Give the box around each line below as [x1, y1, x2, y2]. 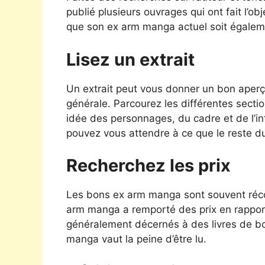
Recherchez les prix [66, 155, 231, 176]
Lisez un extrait [66, 49, 195, 70]
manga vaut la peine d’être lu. [66, 233, 206, 245]
